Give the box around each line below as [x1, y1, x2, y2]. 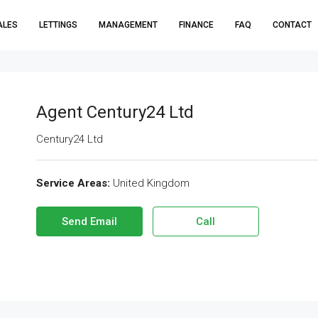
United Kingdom [109, 177, 190, 190]
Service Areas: [35, 177, 110, 190]
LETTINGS [39, 20, 77, 30]
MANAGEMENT [99, 20, 158, 30]
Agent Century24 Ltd [35, 102, 194, 122]
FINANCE [179, 20, 214, 30]
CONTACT [273, 20, 312, 30]
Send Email [61, 215, 117, 228]
